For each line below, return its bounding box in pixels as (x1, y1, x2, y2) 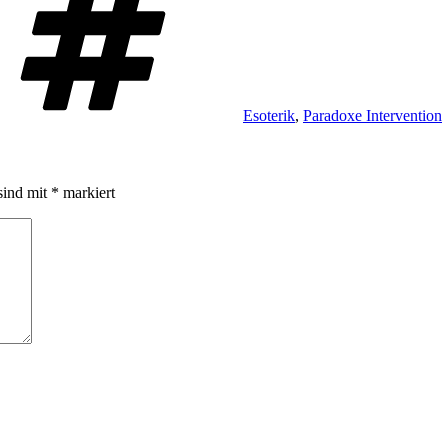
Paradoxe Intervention (303, 106, 442, 124)
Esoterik (243, 106, 295, 124)
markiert (59, 184, 115, 202)
